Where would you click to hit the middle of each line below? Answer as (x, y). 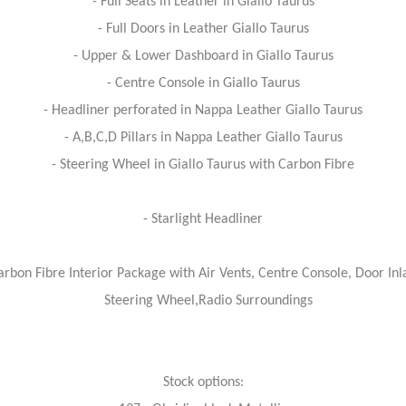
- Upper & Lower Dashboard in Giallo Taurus (203, 56)
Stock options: (203, 382)
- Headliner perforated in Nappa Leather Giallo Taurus (203, 111)
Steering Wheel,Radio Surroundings (203, 301)
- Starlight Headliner (203, 219)
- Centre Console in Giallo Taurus (203, 83)
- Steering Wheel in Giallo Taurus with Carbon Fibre (203, 165)
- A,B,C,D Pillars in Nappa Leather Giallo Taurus (203, 138)
